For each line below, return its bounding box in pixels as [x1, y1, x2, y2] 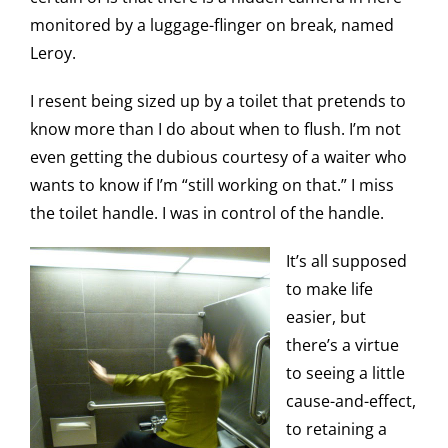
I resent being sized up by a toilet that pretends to [30, 90, 406, 112]
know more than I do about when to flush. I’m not [30, 118, 401, 140]
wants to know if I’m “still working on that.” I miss [30, 174, 394, 196]
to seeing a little [286, 362, 405, 384]
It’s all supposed [286, 250, 407, 272]
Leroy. [30, 42, 76, 64]
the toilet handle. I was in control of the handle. [30, 202, 384, 224]
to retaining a [286, 418, 387, 440]
